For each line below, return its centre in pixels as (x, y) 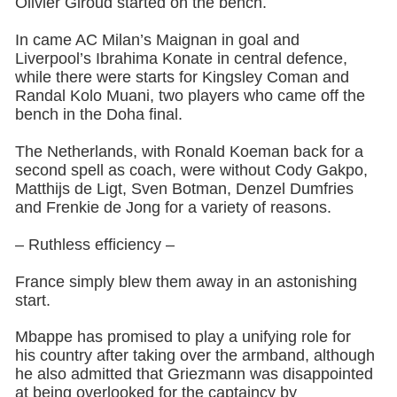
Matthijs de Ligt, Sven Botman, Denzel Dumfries (184, 188)
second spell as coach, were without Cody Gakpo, (191, 170)
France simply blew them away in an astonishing (186, 281)
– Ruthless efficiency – (94, 244)
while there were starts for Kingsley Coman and (182, 78)
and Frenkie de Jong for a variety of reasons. (173, 207)
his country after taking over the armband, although (195, 356)
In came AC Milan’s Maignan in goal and (157, 40)
